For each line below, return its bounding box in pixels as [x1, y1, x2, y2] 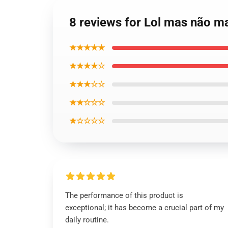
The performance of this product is [65, 191, 183, 200]
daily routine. [65, 215, 109, 224]
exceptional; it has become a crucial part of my [65, 203, 224, 212]
